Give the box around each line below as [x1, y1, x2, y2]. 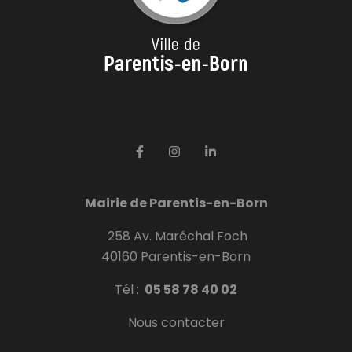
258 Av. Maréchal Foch [104, 226, 247, 245]
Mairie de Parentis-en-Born [84, 193, 268, 212]
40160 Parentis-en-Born [101, 247, 251, 266]
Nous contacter [127, 313, 225, 332]
